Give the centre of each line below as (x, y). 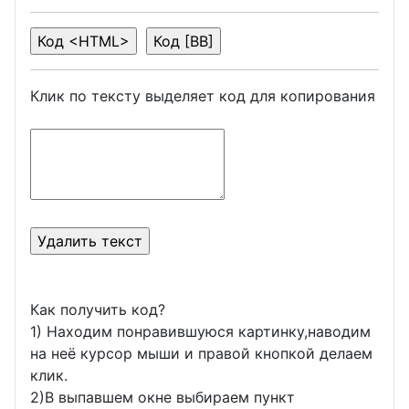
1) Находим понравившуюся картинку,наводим (200, 332)
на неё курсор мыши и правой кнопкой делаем (201, 354)
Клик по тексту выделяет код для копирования (203, 96)
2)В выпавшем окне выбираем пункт (163, 398)
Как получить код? (98, 310)
